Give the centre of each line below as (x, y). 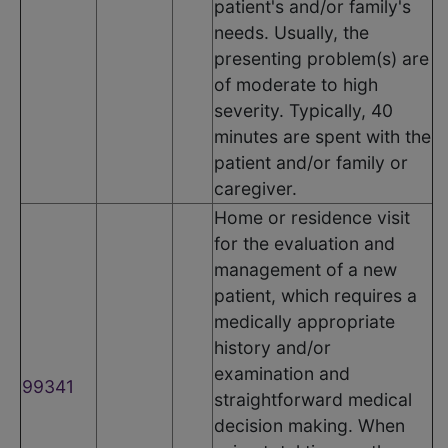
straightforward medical (313, 399)
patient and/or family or (311, 162)
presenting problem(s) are (321, 58)
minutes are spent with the (322, 136)
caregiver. (255, 188)
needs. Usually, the (291, 32)
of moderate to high (296, 84)
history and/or (272, 347)
